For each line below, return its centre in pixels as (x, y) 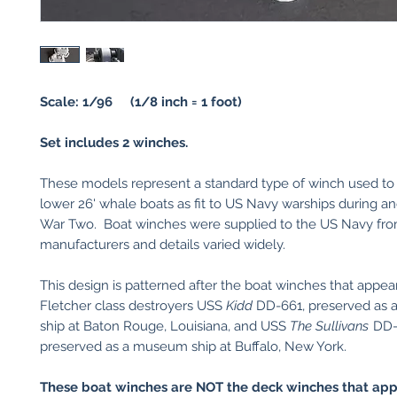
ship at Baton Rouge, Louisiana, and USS (165, 326)
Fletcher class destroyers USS (133, 306)
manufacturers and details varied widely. (166, 245)
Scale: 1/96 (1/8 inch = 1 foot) (141, 102)
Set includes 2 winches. (117, 143)
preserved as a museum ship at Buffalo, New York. (193, 346)
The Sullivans (329, 326)
